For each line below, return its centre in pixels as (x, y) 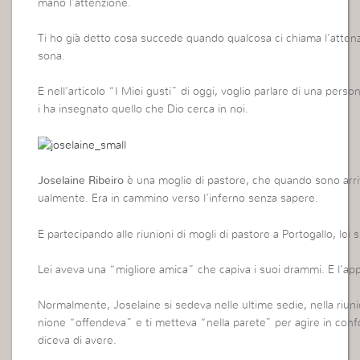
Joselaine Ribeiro (81, 181)
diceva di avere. (78, 341)
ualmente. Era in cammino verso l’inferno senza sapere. (178, 199)
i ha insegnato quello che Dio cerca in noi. (143, 110)
